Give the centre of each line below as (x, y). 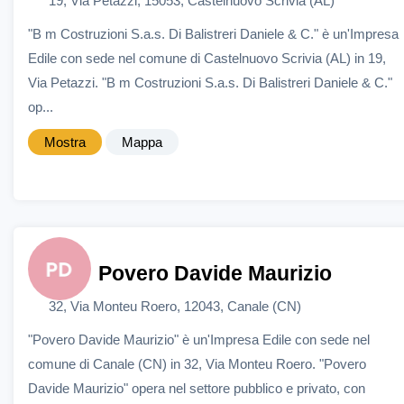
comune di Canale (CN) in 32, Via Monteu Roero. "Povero (197, 363)
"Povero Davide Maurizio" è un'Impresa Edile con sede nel (199, 339)
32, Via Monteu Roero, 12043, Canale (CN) (174, 306)
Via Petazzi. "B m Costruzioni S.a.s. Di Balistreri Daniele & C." (210, 83)
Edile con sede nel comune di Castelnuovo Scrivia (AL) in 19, (207, 59)
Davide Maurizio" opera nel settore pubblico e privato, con (197, 388)
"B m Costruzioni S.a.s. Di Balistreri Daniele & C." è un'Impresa (213, 34)
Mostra (65, 142)
